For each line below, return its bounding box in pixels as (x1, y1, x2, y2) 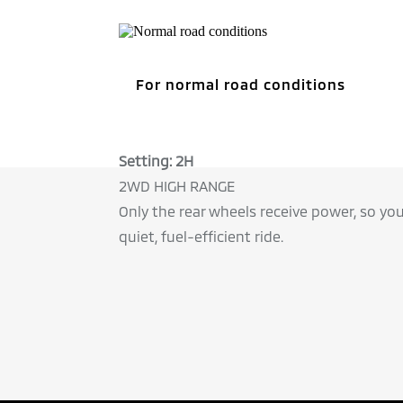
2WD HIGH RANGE (118, 177, 235, 194)
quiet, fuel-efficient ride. (118, 228, 283, 245)
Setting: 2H (118, 152, 193, 169)
